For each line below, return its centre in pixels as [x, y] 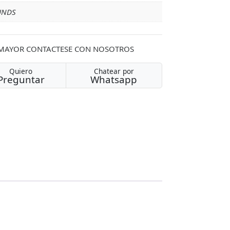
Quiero [21, 71]
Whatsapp [114, 80]
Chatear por [114, 71]
